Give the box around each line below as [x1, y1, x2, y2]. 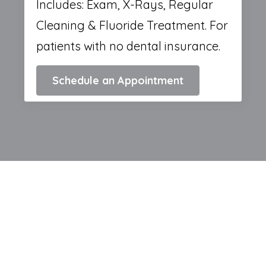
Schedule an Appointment [52, 74, 183, 88]
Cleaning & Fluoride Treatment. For [36, 18, 228, 33]
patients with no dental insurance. [36, 39, 220, 54]
